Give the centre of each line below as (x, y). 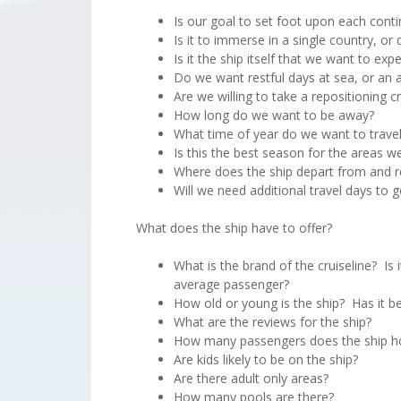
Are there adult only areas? (251, 378)
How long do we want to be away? (274, 115)
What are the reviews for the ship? (273, 321)
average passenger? (231, 284)
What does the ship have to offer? (234, 227)
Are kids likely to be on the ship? (266, 359)
